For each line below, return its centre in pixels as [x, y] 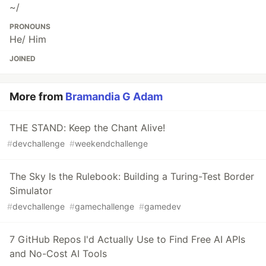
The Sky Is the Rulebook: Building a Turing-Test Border [132, 177]
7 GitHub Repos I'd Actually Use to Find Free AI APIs [127, 240]
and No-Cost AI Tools [58, 254]
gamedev [163, 207]
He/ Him [28, 39]
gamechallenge [104, 207]
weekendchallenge [111, 144]
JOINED [23, 59]
